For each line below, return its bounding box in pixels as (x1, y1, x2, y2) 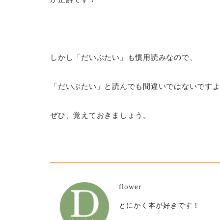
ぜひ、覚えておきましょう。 (50, 111, 151, 120)
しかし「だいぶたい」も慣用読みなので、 (50, 53, 197, 62)
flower (119, 182, 141, 191)
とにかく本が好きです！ (119, 202, 200, 210)
